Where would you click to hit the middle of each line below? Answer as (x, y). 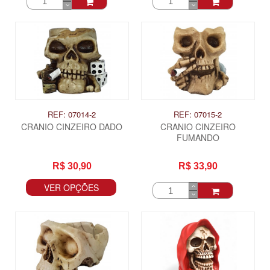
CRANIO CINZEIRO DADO (72, 127)
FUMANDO (198, 138)
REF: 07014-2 (72, 115)
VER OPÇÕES (71, 188)
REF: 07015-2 (198, 115)
